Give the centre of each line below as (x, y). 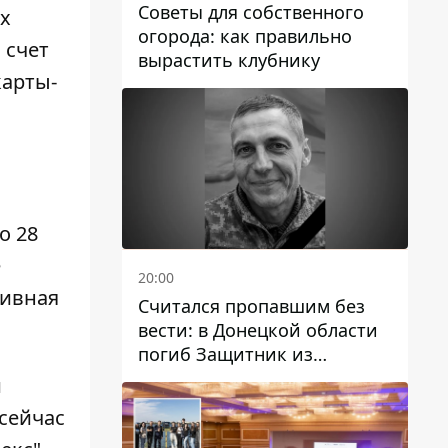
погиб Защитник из (225, 354)
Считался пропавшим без (251, 306)
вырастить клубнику (229, 60)
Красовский (190, 402)
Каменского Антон (219, 378)
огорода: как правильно (245, 36)
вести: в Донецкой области (258, 330)
